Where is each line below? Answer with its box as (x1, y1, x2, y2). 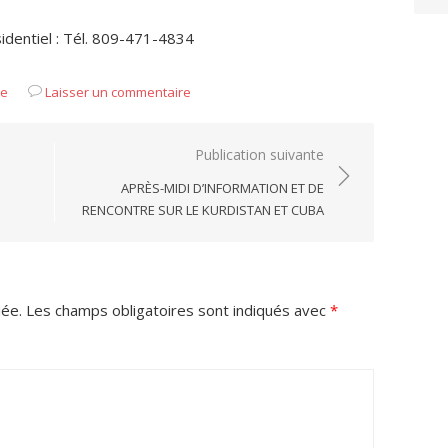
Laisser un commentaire (45, 82, 191, 101)
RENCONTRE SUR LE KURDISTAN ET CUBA (82, 200, 324, 219)
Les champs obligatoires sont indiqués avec (26, 299, 330, 320)
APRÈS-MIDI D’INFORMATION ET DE (121, 178, 324, 197)
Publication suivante (195, 144, 324, 164)
